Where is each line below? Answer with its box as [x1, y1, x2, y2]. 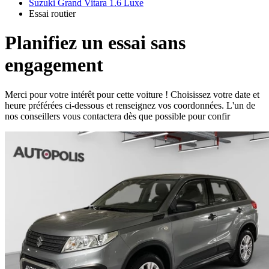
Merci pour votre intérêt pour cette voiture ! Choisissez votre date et [5, 89, 259, 100]
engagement [5, 54, 103, 76]
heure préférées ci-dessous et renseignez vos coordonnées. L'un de [5, 100, 255, 110]
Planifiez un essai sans [5, 32, 186, 54]
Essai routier [29, 8, 76, 19]
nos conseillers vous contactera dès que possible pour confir [5, 110, 230, 121]
